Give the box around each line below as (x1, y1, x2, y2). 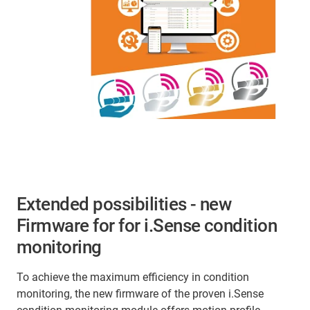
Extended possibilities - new (17, 194, 232, 215)
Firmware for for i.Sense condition (17, 215, 277, 237)
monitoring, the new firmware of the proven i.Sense (17, 287, 264, 301)
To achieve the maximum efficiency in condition (17, 271, 249, 284)
